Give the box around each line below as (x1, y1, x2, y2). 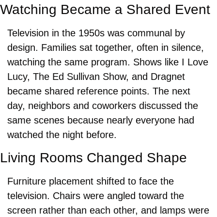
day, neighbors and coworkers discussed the (7, 100, 198, 111)
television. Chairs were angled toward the (7, 190, 184, 201)
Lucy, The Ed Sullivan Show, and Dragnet (7, 71, 185, 82)
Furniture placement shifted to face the (7, 175, 174, 186)
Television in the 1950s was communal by (7, 27, 185, 38)
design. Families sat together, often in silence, (7, 42, 204, 53)
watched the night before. (7, 129, 117, 140)
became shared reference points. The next (7, 85, 190, 96)
